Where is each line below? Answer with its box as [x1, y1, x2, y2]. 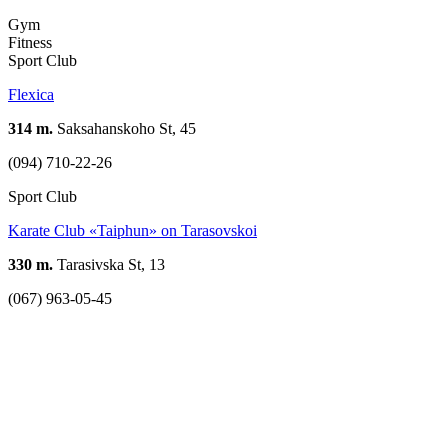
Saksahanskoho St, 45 [53, 120, 196, 138]
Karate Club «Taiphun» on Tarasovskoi [8, 222, 257, 240]
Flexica [8, 86, 54, 104]
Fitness [8, 34, 52, 52]
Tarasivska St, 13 [53, 256, 165, 274]
